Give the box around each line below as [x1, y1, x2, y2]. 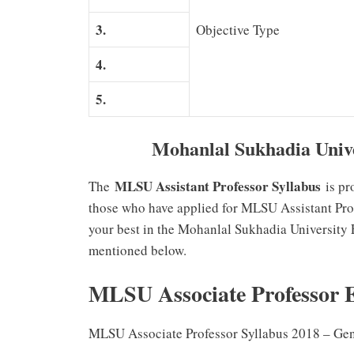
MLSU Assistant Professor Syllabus [115, 175, 321, 196]
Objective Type [196, 21, 280, 40]
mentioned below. [88, 240, 186, 259]
